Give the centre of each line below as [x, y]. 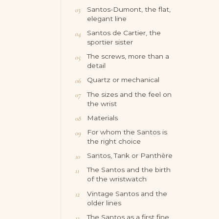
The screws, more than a [128, 56]
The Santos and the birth [129, 170]
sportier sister [110, 42]
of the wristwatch [117, 179]
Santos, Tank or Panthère [130, 156]
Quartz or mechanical [123, 80]
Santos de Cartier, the [124, 33]
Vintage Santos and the [127, 193]
